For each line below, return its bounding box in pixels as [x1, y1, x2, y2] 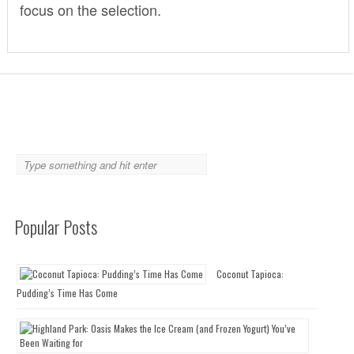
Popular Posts [14, 213, 98, 239]
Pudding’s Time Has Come [17, 285, 119, 299]
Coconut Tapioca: [217, 266, 284, 281]
